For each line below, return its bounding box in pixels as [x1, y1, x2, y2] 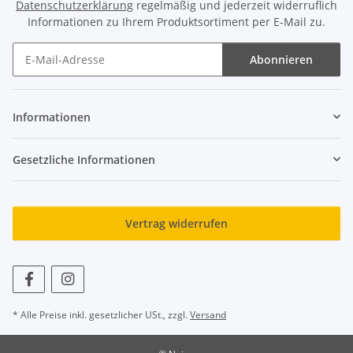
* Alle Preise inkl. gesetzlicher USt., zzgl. [13, 307, 190, 321]
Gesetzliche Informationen [13, 151, 155, 167]
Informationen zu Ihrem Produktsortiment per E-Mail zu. [28, 13, 325, 29]
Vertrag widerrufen [125, 215, 228, 231]
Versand [190, 307, 226, 321]
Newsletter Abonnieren [12, 75, 135, 91]
